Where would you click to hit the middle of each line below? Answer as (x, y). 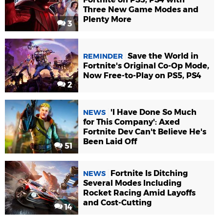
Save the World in (163, 56)
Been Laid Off (110, 141)
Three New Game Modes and (141, 9)
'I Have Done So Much (153, 112)
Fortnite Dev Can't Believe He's (145, 131)
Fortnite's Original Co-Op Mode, (146, 66)
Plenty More (107, 19)
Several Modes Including (132, 183)
